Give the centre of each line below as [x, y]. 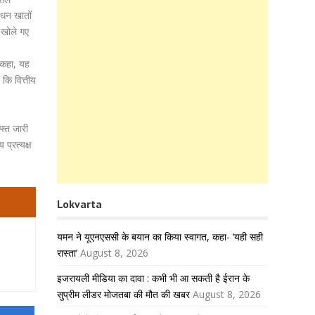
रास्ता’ [67, 253]
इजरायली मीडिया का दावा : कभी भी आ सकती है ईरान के [153, 278]
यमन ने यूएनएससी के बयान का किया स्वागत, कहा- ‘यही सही [160, 237]
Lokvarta [79, 204]
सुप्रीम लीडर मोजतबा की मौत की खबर [123, 294]
